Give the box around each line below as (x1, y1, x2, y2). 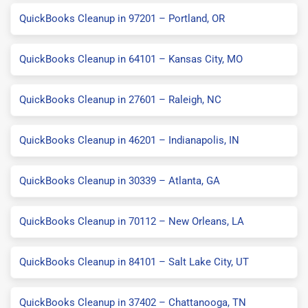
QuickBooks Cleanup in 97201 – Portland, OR (19, 12, 225, 25)
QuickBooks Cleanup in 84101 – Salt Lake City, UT (19, 255, 249, 268)
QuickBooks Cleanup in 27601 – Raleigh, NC (19, 93, 221, 106)
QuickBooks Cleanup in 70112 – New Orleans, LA (19, 214, 244, 228)
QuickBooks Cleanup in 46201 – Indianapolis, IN (19, 133, 239, 146)
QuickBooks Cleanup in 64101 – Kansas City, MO (19, 52, 243, 65)
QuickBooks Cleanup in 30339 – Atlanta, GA (19, 174, 220, 187)
